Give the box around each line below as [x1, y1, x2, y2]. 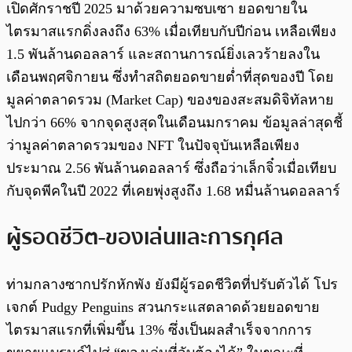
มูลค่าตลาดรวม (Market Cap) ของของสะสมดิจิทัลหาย [6, 91, 334, 108]
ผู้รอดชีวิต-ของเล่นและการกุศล [6, 220, 284, 255]
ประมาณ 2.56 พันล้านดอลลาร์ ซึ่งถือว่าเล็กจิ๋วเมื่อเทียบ [6, 159, 336, 176]
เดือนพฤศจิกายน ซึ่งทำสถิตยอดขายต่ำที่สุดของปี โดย [6, 68, 334, 85]
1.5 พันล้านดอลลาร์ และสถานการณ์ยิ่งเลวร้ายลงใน [6, 46, 320, 62]
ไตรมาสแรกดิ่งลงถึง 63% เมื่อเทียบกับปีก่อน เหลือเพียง [6, 23, 336, 39]
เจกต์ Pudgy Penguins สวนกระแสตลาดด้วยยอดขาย [6, 299, 320, 316]
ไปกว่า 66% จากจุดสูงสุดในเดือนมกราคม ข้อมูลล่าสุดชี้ [6, 114, 343, 130]
